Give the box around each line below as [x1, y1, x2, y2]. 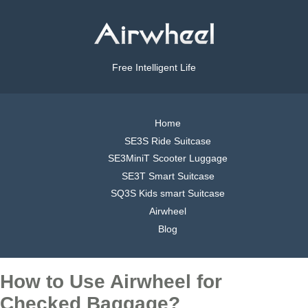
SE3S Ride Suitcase [124, 135, 211, 146]
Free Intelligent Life [112, 62, 196, 74]
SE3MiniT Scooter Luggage [108, 153, 228, 164]
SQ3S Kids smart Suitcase [111, 188, 225, 199]
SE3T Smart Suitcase [121, 170, 214, 181]
